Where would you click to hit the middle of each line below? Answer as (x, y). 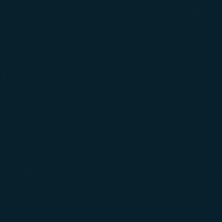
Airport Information (52, 74)
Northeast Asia (111, 172)
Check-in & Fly (111, 42)
